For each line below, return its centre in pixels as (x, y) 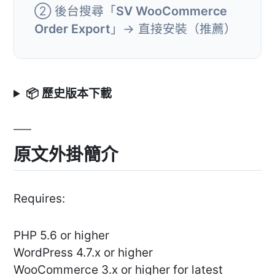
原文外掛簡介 (66, 154)
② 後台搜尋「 (75, 11)
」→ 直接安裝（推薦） (173, 29)
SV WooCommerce (172, 11)
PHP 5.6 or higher (61, 236)
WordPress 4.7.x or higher (83, 253)
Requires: (39, 199)
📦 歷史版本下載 (69, 93)
